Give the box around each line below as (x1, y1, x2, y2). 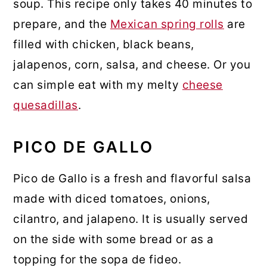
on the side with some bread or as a (13, 232, 214, 246)
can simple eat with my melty (13, 77, 182, 92)
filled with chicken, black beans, (13, 37, 194, 51)
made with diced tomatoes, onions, (13, 191, 210, 206)
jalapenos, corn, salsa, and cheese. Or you (13, 57, 251, 72)
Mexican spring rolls (110, 17, 224, 31)
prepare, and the (13, 17, 110, 31)
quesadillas (13, 98, 78, 112)
